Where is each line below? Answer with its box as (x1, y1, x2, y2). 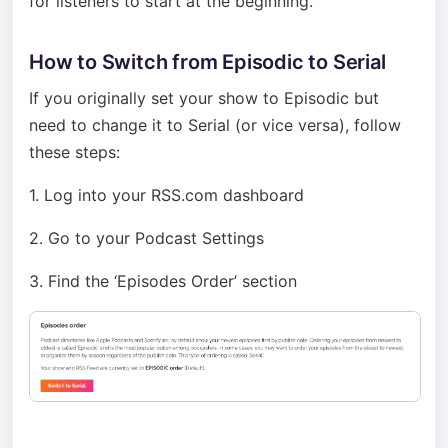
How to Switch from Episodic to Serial (29, 50, 386, 74)
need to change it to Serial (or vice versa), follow (29, 115, 401, 135)
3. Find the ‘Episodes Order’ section (29, 271, 297, 291)
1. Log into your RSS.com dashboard (29, 185, 304, 205)
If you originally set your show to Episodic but (29, 88, 379, 108)
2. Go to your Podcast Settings (29, 228, 264, 248)
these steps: (29, 142, 120, 162)
